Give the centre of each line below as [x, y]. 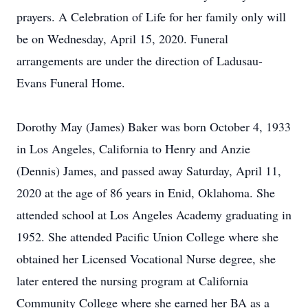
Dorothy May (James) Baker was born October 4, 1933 [154, 126]
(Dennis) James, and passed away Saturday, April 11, [149, 170]
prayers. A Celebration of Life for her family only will [151, 16]
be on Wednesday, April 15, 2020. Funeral [122, 38]
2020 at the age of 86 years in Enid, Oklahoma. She [146, 192]
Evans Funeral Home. [71, 82]
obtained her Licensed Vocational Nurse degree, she [146, 258]
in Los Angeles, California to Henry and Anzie [133, 148]
